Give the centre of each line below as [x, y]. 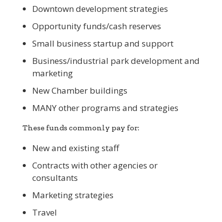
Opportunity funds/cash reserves [96, 26]
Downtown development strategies [100, 9]
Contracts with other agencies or [95, 166]
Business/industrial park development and [116, 61]
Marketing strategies [73, 195]
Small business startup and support [103, 44]
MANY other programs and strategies [105, 108]
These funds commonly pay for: [81, 128]
